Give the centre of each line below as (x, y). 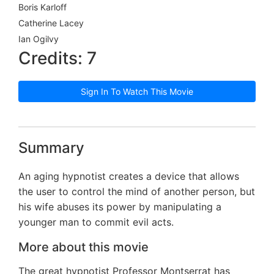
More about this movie (83, 247)
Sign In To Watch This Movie (137, 92)
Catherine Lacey (51, 23)
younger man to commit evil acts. (96, 222)
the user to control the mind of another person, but (137, 192)
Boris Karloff (43, 7)
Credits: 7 (57, 58)
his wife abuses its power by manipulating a (120, 207)
